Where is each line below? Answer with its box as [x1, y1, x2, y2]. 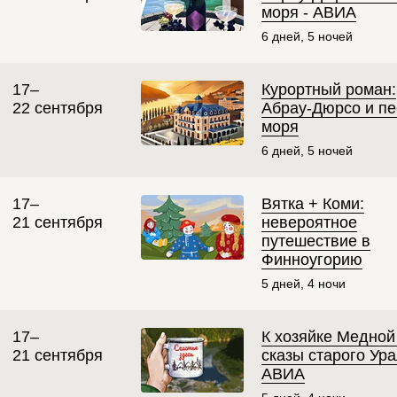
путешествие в [261, 232, 370, 251]
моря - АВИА [261, 4, 356, 22]
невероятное [261, 214, 357, 232]
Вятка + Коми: [261, 195, 364, 214]
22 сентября [12, 99, 103, 118]
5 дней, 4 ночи [261, 276, 346, 292]
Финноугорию [261, 251, 362, 269]
